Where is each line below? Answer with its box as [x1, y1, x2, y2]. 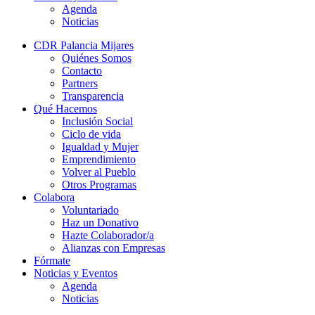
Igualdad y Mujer [62, 140, 139, 153]
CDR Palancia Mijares [34, 39, 134, 51]
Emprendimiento [62, 153, 136, 165]
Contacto [62, 64, 102, 77]
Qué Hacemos [34, 102, 97, 115]
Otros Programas [62, 178, 136, 191]
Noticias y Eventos [34, 266, 117, 279]
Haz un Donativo [62, 216, 139, 229]
